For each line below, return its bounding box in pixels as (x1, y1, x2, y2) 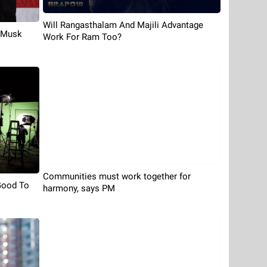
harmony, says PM (42, 183, 115, 194)
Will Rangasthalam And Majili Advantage (42, 20, 203, 31)
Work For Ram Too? (42, 32, 122, 43)
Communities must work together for (42, 171, 191, 182)
